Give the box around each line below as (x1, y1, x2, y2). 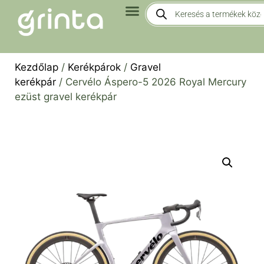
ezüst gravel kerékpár (15, 91, 117, 103)
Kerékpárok (68, 61, 121, 73)
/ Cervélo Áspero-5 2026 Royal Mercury (56, 76, 246, 88)
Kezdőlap (15, 61, 58, 73)
